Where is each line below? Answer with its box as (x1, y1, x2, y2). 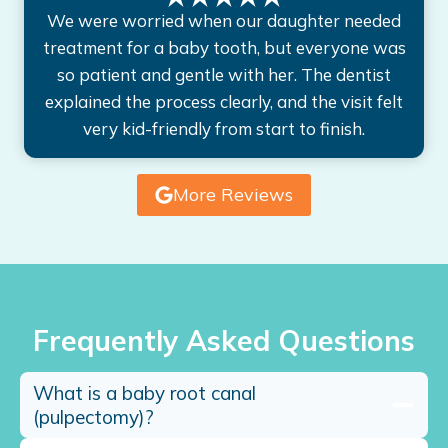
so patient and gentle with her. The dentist (57, 63, 391, 85)
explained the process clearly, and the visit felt (45, 90, 403, 112)
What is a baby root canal (33, 380, 256, 405)
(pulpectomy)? (33, 404, 154, 429)
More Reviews (173, 182, 293, 206)
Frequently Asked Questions (33, 322, 415, 358)
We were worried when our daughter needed (47, 9, 401, 31)
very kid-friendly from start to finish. (83, 117, 365, 139)
